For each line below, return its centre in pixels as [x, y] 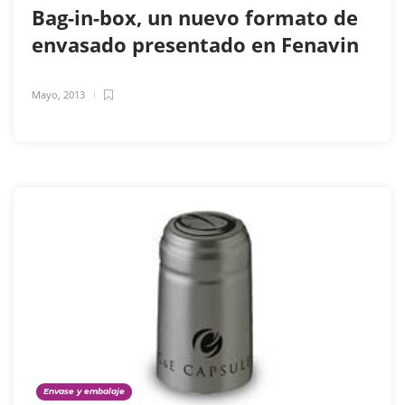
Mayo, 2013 [58, 94]
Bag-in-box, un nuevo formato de [195, 17]
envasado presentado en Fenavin [198, 44]
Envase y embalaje [84, 391]
